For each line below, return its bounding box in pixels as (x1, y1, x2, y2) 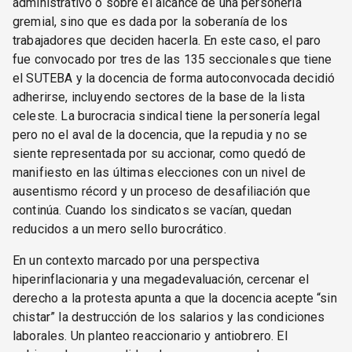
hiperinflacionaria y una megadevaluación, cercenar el (13, 272, 309, 288)
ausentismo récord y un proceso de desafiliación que (13, 184, 310, 200)
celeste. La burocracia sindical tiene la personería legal (13, 108, 321, 124)
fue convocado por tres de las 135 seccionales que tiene (13, 52, 332, 68)
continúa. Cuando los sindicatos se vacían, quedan (13, 203, 292, 218)
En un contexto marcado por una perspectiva (13, 253, 260, 269)
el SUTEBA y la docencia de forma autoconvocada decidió (13, 71, 335, 86)
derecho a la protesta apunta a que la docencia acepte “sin (13, 291, 337, 306)
